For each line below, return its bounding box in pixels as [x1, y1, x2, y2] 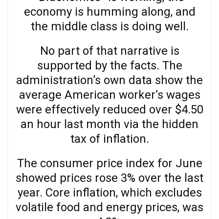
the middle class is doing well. [30, 19, 189, 33]
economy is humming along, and [23, 4, 196, 19]
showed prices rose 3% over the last [16, 171, 203, 185]
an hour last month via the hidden [21, 117, 198, 131]
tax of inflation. [70, 131, 149, 146]
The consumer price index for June [17, 156, 202, 170]
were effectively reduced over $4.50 [16, 102, 203, 116]
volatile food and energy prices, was [16, 200, 203, 214]
